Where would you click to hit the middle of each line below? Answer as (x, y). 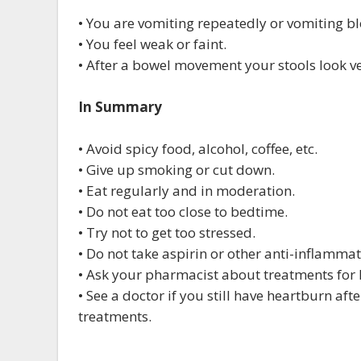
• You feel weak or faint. (152, 44)
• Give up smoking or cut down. (176, 170)
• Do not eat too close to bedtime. (183, 212)
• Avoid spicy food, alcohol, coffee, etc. (198, 149)
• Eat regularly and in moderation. (187, 191)
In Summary (120, 107)
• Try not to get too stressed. (167, 232)
